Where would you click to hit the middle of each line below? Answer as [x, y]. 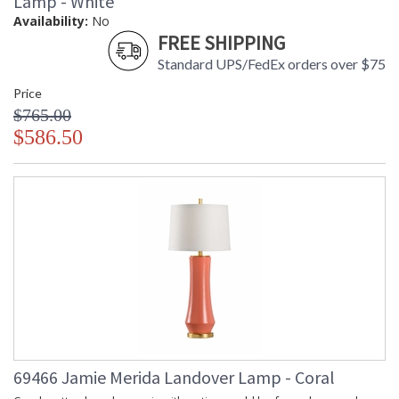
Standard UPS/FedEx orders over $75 [272, 64]
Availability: [51, 21]
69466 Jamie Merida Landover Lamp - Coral [174, 378]
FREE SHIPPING [221, 43]
